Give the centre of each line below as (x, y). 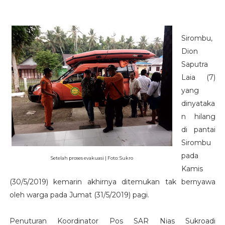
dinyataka (198, 104)
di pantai (198, 130)
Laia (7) (198, 78)
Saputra (194, 65)
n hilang (198, 117)
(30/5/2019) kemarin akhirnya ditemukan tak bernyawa (113, 182)
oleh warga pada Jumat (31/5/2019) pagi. (80, 195)
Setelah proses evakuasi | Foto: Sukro (92, 158)
